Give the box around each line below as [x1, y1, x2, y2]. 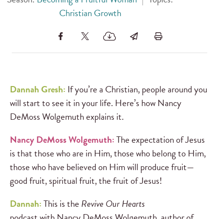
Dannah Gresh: [10, 82, 66, 96]
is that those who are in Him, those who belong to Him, [10, 146, 206, 160]
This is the [42, 196, 81, 211]
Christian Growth [59, 6, 121, 21]
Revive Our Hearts [81, 196, 145, 211]
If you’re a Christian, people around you [66, 82, 207, 96]
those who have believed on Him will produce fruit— [10, 159, 194, 174]
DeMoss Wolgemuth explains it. [10, 109, 124, 124]
